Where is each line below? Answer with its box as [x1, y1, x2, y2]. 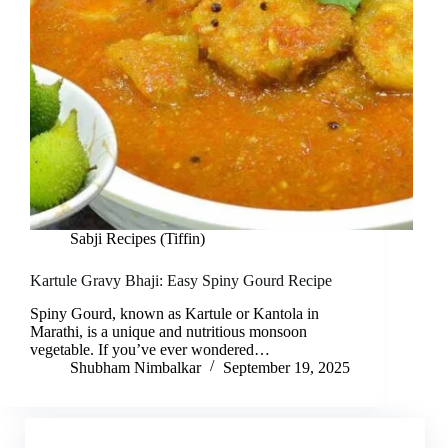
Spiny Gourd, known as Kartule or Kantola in [30, 304, 319, 322]
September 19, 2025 [223, 358, 350, 376]
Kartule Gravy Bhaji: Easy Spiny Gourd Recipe [30, 272, 332, 290]
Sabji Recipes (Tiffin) [70, 230, 205, 248]
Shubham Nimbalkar [70, 358, 201, 376]
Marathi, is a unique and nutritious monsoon [30, 322, 307, 340]
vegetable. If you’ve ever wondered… [30, 340, 270, 358]
